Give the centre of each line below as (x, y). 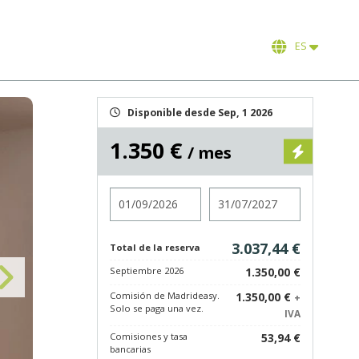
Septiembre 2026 (147, 270)
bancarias (130, 349)
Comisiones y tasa (149, 336)
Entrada (132, 194)
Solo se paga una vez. (157, 308)
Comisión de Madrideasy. (165, 295)
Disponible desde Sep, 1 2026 (200, 113)
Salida (226, 194)
